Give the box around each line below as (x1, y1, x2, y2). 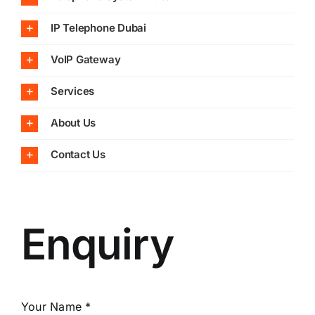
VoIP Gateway (50, 53, 121, 67)
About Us (50, 116, 96, 130)
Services (50, 84, 95, 98)
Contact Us (50, 148, 105, 162)
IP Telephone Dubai (50, 21, 146, 35)
